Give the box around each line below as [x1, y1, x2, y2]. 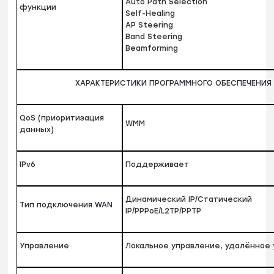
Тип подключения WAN [20, 201, 113, 210]
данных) [20, 125, 54, 135]
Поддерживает [125, 160, 190, 169]
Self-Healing [125, 9, 176, 18]
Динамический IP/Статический [125, 195, 253, 204]
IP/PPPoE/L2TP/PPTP [125, 207, 202, 216]
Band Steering [125, 32, 183, 42]
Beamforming [125, 44, 179, 53]
